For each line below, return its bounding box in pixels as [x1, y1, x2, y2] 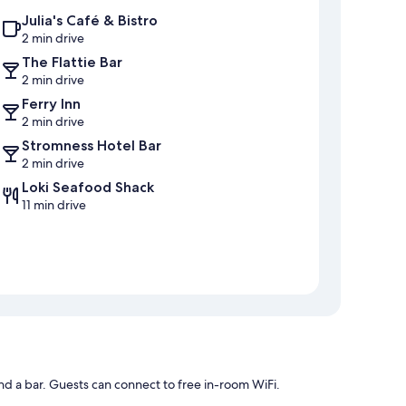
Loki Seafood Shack [22, 178, 154, 196]
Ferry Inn [22, 94, 81, 112]
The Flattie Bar [22, 53, 122, 71]
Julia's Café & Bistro [22, 11, 158, 29]
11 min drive [22, 196, 86, 213]
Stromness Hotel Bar [22, 136, 161, 154]
